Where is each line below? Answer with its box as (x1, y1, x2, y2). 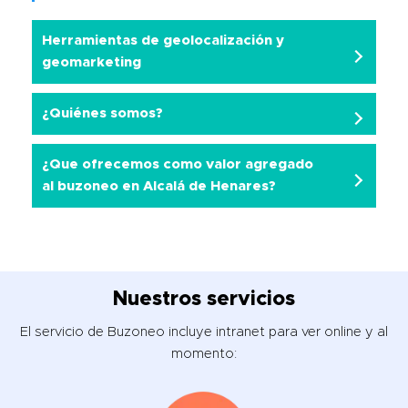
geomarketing (42, 56, 141, 70)
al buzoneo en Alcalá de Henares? (42, 179, 276, 194)
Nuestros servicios (113, 290, 295, 311)
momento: (171, 346, 237, 361)
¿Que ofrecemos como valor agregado (42, 158, 313, 172)
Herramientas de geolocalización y (42, 34, 284, 48)
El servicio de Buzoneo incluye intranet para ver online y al (20, 324, 388, 339)
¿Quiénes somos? (42, 107, 163, 121)
